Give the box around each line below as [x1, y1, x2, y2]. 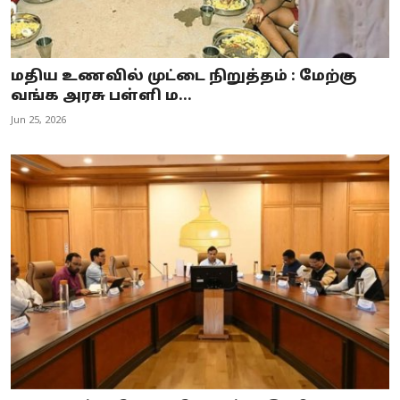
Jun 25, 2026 [11, 114, 66, 128]
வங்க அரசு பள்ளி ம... [11, 87, 192, 106]
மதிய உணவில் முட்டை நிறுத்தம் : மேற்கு [11, 68, 357, 87]
